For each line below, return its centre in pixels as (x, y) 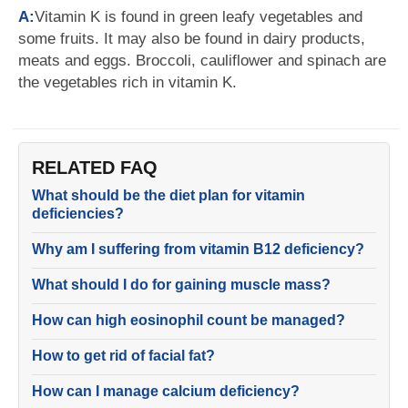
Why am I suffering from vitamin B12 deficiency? (198, 249)
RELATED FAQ (95, 168)
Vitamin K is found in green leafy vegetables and (199, 17)
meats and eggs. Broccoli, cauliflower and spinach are (202, 61)
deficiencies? (78, 214)
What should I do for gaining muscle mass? (181, 285)
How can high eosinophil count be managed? (189, 320)
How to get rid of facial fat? (123, 356)
